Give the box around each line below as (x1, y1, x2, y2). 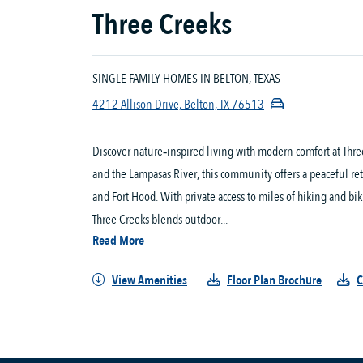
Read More (92, 232, 144, 250)
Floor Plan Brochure (227, 271, 322, 289)
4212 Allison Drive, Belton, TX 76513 (92, 96, 264, 113)
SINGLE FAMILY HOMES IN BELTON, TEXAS (92, 70, 280, 88)
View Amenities (112, 271, 187, 289)
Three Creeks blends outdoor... (92, 211, 228, 228)
